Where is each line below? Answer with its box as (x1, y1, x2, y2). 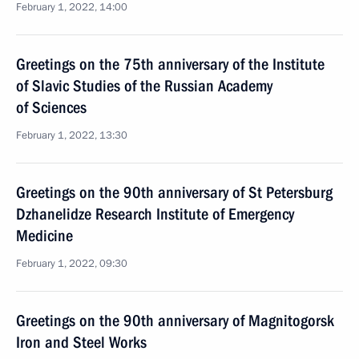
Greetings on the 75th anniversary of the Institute (16, 54, 325, 74)
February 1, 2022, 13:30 (16, 128, 127, 143)
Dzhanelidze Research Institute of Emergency (16, 204, 294, 224)
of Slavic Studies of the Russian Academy (16, 76, 272, 95)
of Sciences (16, 98, 87, 117)
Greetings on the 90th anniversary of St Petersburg (16, 183, 333, 202)
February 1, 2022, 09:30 (16, 256, 127, 271)
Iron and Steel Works (16, 333, 147, 352)
